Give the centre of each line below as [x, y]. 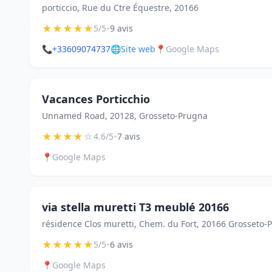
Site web [138, 49]
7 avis [129, 136]
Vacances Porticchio [96, 99]
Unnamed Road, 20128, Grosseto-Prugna [125, 116]
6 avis [121, 244]
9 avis [121, 28]
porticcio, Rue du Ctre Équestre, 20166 [120, 8]
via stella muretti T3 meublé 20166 [135, 207]
